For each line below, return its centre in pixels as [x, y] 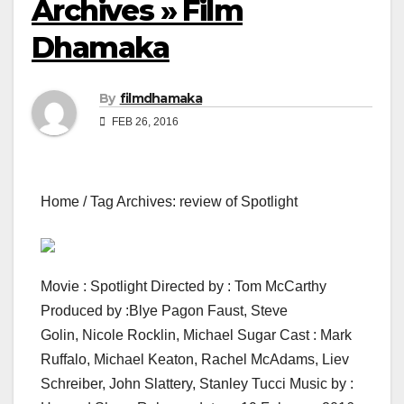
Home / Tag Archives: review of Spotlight [169, 202]
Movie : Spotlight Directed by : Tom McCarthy [184, 287]
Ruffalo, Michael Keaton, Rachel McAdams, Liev [195, 360]
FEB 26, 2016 [144, 122]
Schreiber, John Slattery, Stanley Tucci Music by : [197, 384]
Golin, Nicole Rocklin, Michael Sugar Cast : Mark [196, 335]
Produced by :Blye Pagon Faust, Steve [164, 311]
